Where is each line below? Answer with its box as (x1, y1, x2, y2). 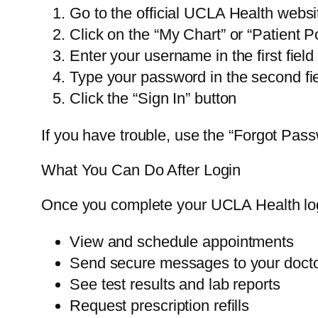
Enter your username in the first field (70, 47, 314, 65)
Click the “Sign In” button (70, 89, 237, 108)
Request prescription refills (70, 297, 250, 315)
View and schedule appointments (70, 233, 294, 251)
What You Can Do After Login (41, 161, 241, 180)
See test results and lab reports (70, 275, 280, 294)
